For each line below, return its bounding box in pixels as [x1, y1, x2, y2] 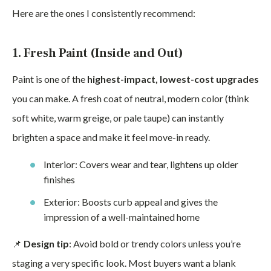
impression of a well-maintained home [44, 211, 200, 223]
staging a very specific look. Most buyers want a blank [12, 257, 236, 269]
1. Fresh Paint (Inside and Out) [12, 45, 183, 61]
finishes [44, 174, 75, 185]
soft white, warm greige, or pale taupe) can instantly [12, 112, 224, 123]
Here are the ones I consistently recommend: [12, 7, 195, 19]
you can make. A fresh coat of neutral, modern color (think [12, 93, 249, 104]
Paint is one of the [12, 73, 87, 85]
